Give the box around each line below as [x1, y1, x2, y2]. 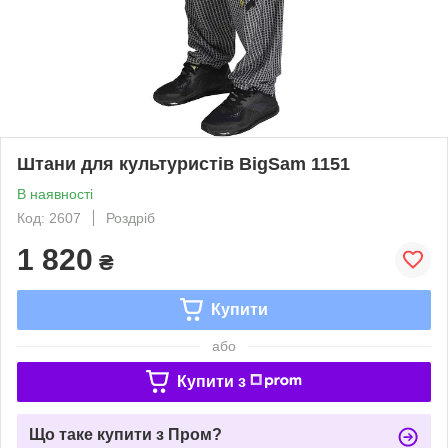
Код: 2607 [17, 209, 81, 226]
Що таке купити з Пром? [29, 425, 222, 443]
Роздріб [106, 209, 155, 226]
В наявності [17, 185, 93, 202]
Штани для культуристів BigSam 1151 [17, 153, 350, 174]
